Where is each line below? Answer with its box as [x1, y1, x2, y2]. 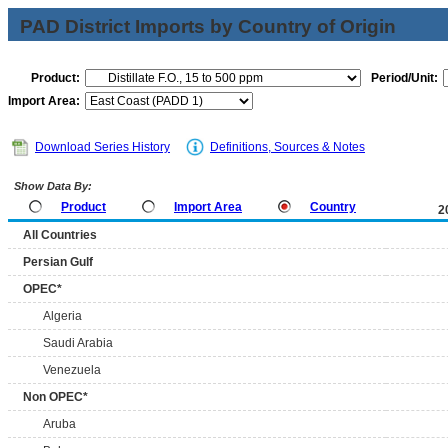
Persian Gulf [23, 255, 93, 269]
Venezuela [43, 363, 101, 377]
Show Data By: [11, 180, 92, 192]
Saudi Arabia [43, 336, 113, 350]
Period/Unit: [371, 71, 438, 85]
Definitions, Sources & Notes [210, 140, 365, 154]
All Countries [23, 228, 97, 242]
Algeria [43, 309, 82, 323]
